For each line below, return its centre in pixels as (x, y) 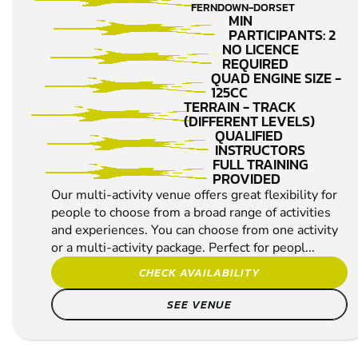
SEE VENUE (199, 304)
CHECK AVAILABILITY (199, 272)
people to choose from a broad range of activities (191, 212)
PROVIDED (247, 178)
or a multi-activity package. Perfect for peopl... (183, 247)
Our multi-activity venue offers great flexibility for (194, 195)
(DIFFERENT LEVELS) (249, 121)
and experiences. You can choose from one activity (195, 230)
